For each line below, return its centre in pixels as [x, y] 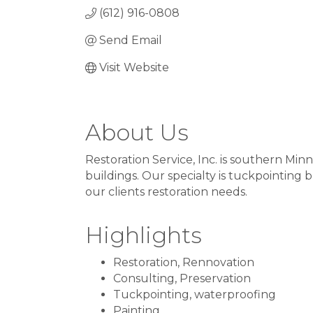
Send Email [131, 40]
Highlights [144, 235]
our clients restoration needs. [166, 191]
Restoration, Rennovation [184, 262]
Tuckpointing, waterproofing [195, 294]
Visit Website [134, 67]
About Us [137, 132]
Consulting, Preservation [182, 278]
